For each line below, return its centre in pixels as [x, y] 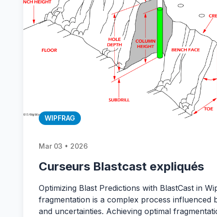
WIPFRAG [60, 118]
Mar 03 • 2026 [63, 146]
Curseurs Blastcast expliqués [121, 166]
